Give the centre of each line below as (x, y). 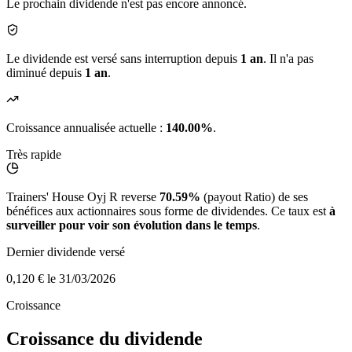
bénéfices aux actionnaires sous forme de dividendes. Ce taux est (168, 211)
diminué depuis (46, 73)
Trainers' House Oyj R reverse (83, 197)
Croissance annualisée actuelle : (86, 128)
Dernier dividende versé (66, 252)
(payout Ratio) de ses (254, 197)
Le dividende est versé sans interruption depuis (123, 59)
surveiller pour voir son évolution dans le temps (132, 225)
